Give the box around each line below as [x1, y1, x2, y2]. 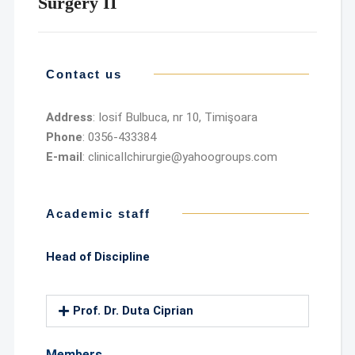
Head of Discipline [45, 250, 150, 264]
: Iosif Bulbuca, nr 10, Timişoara [92, 110, 258, 124]
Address [45, 110, 93, 124]
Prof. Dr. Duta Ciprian [72, 303, 193, 318]
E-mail [45, 150, 82, 164]
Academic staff [45, 207, 151, 220]
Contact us [45, 67, 122, 81]
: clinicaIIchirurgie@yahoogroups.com [82, 150, 277, 164]
